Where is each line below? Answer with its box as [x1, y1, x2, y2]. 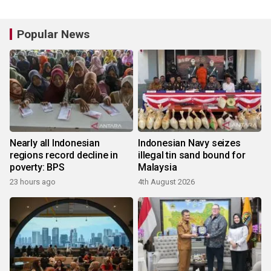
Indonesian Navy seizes [138, 137, 241, 149]
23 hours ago [10, 177, 56, 187]
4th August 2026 [138, 177, 195, 187]
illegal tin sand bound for [138, 149, 246, 162]
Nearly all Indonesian [10, 137, 100, 149]
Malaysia [138, 162, 177, 174]
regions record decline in [10, 149, 118, 162]
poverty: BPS [10, 162, 65, 174]
